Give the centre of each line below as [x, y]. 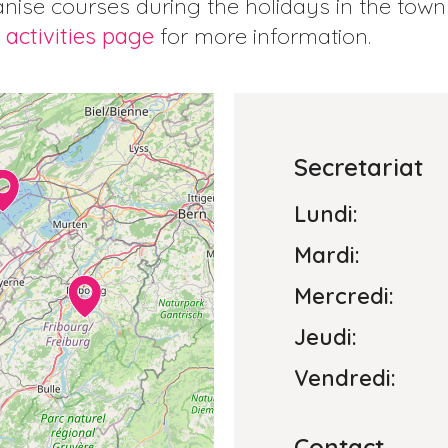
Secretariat [358, 166]
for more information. [262, 35]
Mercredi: [344, 295]
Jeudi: [325, 336]
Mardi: [327, 254]
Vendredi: [345, 377]
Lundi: [326, 213]
